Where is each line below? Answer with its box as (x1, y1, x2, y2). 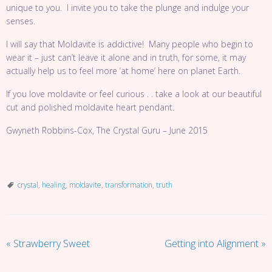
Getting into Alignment (165, 237, 261, 250)
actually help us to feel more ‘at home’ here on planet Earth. (6, 65, 240, 76)
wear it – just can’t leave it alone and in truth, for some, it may (6, 52, 246, 63)
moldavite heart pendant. (75, 101, 174, 113)
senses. (6, 15, 35, 27)
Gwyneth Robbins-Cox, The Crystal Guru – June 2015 (6, 124, 208, 136)
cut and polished (6, 101, 75, 113)
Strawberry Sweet (11, 237, 90, 250)
